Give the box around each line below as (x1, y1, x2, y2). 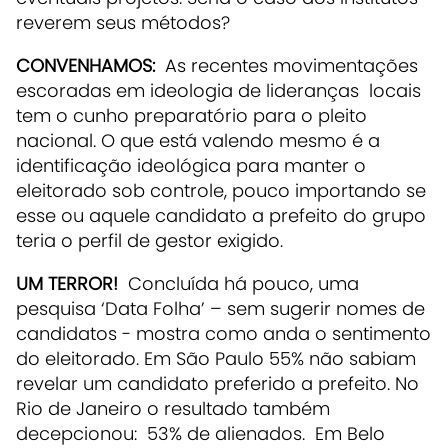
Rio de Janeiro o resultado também (16, 395, 330, 421)
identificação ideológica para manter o (16, 152, 366, 178)
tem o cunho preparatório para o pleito (16, 102, 367, 128)
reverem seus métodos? (16, 9, 230, 35)
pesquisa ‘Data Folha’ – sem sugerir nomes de (16, 295, 425, 321)
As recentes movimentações (155, 52, 418, 78)
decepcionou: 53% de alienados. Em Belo (16, 420, 385, 446)
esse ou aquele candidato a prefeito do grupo (16, 202, 426, 228)
